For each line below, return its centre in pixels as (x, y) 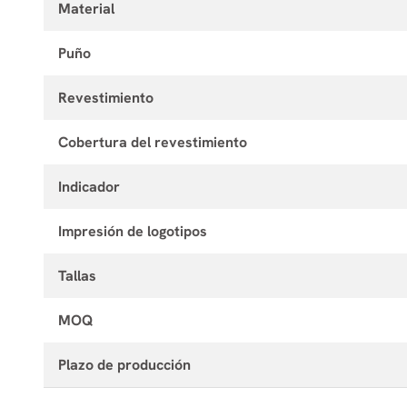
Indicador (89, 186)
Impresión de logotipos (133, 231)
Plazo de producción (124, 364)
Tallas (77, 275)
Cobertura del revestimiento (153, 142)
